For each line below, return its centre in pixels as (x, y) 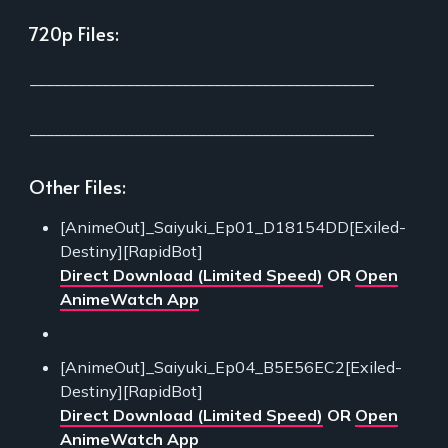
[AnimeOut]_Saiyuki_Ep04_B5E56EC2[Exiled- (231, 367)
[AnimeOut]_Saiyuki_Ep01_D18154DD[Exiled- (233, 227)
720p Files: (74, 33)
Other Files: (77, 186)
